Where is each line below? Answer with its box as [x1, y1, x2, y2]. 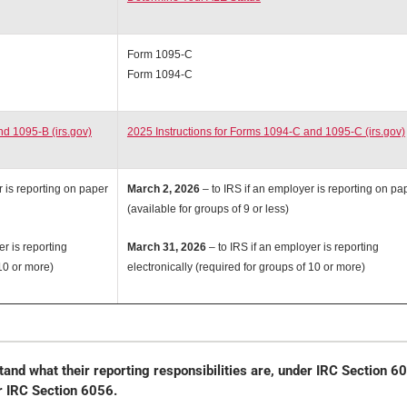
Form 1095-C [126, 47, 193, 61]
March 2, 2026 [126, 182, 203, 195]
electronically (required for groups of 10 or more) [126, 260, 365, 273]
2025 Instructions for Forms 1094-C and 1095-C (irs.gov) [126, 124, 405, 138]
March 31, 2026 [126, 240, 206, 253]
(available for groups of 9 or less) [126, 202, 289, 215]
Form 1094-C [126, 67, 193, 81]
